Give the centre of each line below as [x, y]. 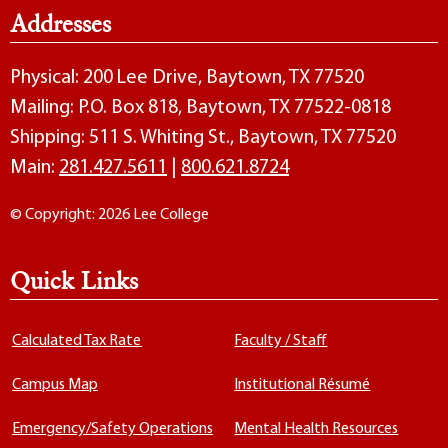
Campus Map [55, 385]
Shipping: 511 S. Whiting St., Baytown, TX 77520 [203, 138]
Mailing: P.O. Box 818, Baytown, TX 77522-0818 [200, 108]
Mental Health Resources [316, 429]
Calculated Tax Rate [77, 341]
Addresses [60, 23]
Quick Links [74, 280]
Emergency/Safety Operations [112, 429]
